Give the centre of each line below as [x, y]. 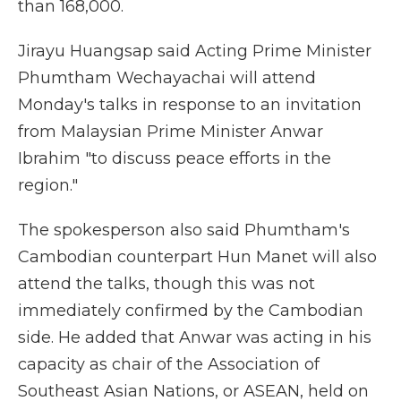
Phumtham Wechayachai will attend [167, 78]
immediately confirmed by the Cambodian [191, 311]
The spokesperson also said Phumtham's [184, 230]
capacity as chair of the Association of [169, 364]
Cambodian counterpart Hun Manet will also [197, 257]
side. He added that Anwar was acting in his [195, 337]
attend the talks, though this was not [166, 284]
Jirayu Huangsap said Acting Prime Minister [195, 51]
